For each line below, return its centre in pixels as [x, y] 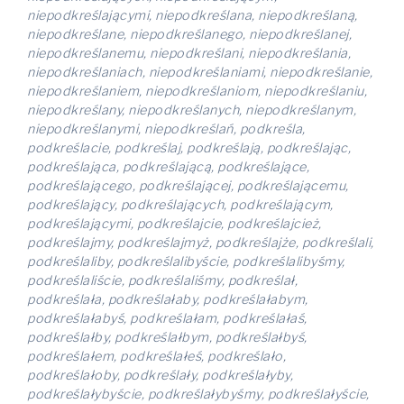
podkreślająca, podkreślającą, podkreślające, [168, 167]
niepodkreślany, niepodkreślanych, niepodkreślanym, [192, 110]
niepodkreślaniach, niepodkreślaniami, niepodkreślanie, [200, 72]
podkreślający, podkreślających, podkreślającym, [180, 205]
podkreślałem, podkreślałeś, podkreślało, [156, 356]
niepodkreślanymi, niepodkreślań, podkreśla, [166, 129]
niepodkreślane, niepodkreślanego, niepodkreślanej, [189, 34]
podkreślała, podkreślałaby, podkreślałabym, [168, 299]
